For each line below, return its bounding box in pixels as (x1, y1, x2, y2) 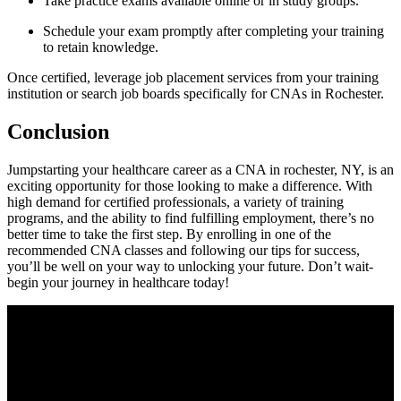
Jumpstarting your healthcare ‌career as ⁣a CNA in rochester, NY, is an (7, 161, 394, 177)
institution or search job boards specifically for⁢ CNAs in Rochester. (7, 85, 384, 101)
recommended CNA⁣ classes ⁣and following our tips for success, (7, 242, 360, 258)
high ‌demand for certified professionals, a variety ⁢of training (7, 193, 344, 209)
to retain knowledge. (43, 38, 158, 55)
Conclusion (7, 119, 109, 143)
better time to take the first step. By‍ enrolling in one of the (7, 226, 331, 242)
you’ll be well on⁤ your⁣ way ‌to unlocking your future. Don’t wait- (7, 258, 373, 274)
